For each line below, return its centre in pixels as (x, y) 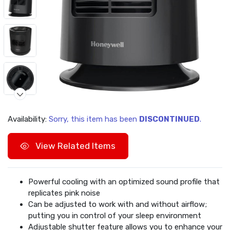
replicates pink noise (64, 193)
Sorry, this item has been (94, 119)
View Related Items (74, 146)
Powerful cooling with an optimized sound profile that (124, 182)
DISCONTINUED (169, 119)
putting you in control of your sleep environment (115, 216)
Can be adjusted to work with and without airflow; (118, 205)
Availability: (28, 119)
